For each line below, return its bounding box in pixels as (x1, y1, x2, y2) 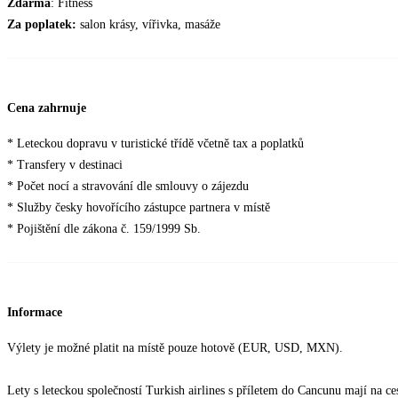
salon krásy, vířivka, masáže (76, 18, 220, 32)
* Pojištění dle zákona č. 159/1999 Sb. (7, 222, 201, 236)
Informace (7, 305, 62, 319)
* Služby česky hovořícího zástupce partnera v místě (7, 201, 270, 215)
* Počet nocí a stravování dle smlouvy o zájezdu (7, 179, 249, 194)
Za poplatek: (7, 18, 76, 32)
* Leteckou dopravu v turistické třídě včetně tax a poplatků (7, 137, 304, 151)
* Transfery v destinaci (7, 158, 123, 172)
